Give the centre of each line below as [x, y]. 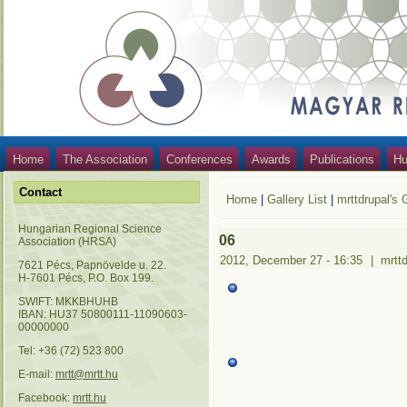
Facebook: [45, 398]
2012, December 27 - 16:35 [293, 261]
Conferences [199, 159]
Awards [271, 159]
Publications [342, 159]
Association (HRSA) [67, 242]
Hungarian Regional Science [90, 229]
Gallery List [298, 199]
